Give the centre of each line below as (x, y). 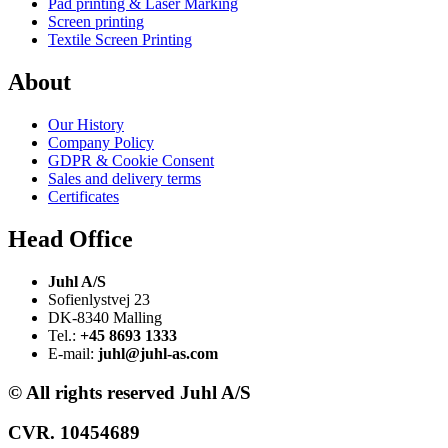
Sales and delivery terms (124, 179)
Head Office (70, 239)
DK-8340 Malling (105, 317)
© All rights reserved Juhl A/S (129, 392)
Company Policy (101, 143)
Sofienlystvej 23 (99, 299)
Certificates (83, 197)
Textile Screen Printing (120, 40)
